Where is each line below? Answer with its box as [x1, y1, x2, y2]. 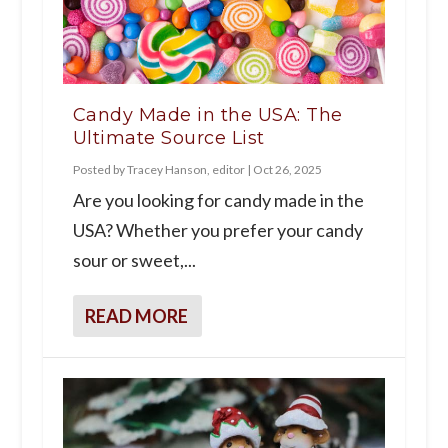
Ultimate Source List [72, 127, 265, 150]
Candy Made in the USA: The [72, 104, 343, 127]
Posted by [72, 162, 127, 178]
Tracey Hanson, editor [126, 162, 245, 178]
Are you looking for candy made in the [72, 189, 364, 212]
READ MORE [84, 305, 188, 328]
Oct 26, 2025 [252, 162, 322, 178]
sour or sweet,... [72, 249, 196, 272]
